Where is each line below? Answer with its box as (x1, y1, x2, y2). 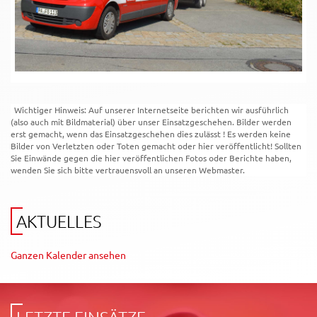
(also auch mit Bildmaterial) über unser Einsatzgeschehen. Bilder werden (11, 115, 292, 127)
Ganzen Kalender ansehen (11, 248, 126, 261)
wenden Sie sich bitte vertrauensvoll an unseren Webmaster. (11, 163, 245, 175)
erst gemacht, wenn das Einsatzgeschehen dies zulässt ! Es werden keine (11, 127, 291, 139)
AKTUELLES (16, 209, 101, 231)
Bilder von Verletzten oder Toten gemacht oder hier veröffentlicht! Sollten (11, 139, 301, 151)
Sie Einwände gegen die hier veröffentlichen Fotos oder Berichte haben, (11, 151, 292, 163)
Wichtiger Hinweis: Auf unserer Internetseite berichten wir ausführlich (14, 103, 289, 115)
